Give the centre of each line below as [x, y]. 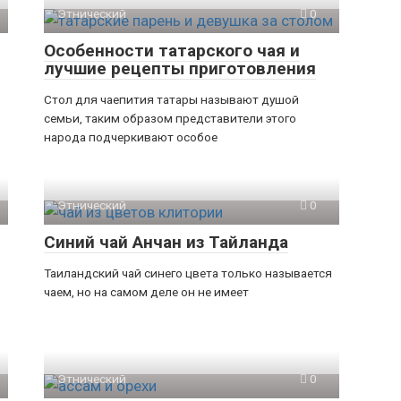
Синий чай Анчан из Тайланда [166, 242]
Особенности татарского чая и [172, 51]
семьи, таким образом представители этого [170, 118]
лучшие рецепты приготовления [180, 68]
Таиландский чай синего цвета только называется [188, 273]
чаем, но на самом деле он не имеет [146, 292]
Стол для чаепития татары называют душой [171, 99]
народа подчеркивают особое [131, 137]
